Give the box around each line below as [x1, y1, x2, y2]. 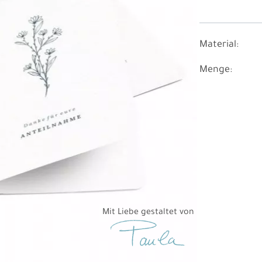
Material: [199, 40, 239, 50]
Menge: [199, 65, 233, 76]
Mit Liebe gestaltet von [102, 208, 194, 218]
